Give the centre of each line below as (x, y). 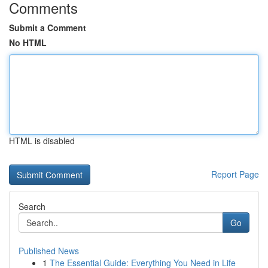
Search (32, 206)
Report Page (235, 174)
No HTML (28, 42)
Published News (49, 251)
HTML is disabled (42, 141)
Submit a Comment (48, 28)
